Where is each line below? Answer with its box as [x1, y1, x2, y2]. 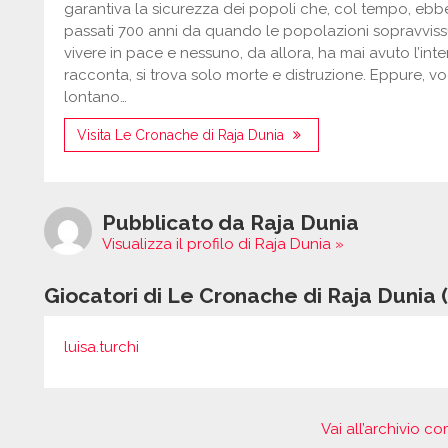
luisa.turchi [64, 338, 139, 356]
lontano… [64, 88, 127, 106]
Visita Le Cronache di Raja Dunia [77, 127, 288, 143]
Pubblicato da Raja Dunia [102, 210, 359, 235]
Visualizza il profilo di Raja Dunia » [102, 235, 344, 253]
